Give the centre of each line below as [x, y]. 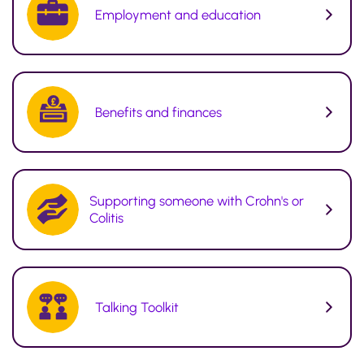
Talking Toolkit [137, 307]
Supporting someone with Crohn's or [196, 201]
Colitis [106, 218]
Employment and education [178, 14]
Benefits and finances [158, 112]
